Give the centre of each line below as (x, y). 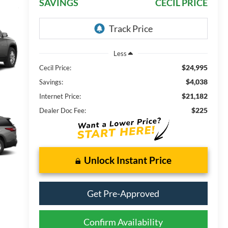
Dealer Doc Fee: (62, 110)
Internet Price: (60, 96)
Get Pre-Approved (123, 193)
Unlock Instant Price (127, 160)
